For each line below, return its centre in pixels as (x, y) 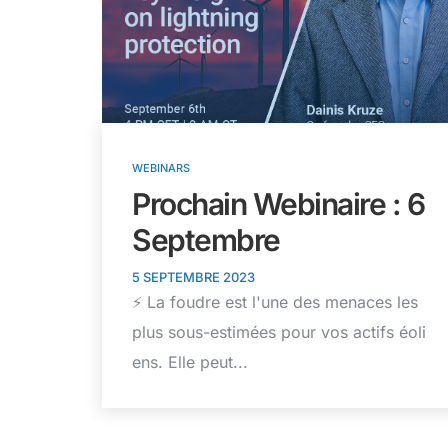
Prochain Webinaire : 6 (278, 204)
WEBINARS (161, 168)
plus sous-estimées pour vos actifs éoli (279, 332)
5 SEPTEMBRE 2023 (193, 277)
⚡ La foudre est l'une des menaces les (275, 302)
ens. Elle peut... (190, 362)
